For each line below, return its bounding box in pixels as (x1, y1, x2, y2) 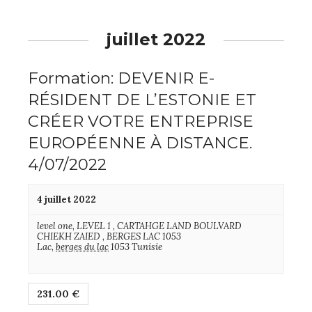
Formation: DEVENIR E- (28, 68, 214, 88)
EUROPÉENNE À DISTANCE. (28, 133, 252, 153)
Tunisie (132, 241, 162, 253)
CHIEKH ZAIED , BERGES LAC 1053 (37, 231, 181, 243)
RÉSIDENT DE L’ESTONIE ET (28, 90, 256, 110)
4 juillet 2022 (37, 194, 96, 206)
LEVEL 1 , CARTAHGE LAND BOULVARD (77, 220, 242, 233)
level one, (37, 220, 77, 233)
